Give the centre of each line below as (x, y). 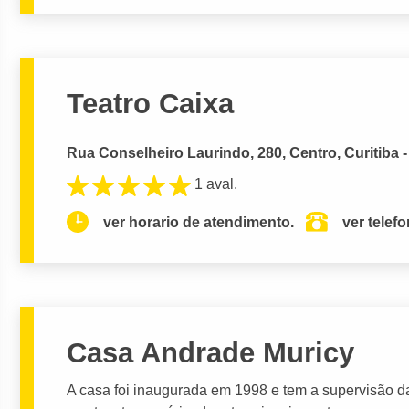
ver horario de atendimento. (199, 222)
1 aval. (216, 184)
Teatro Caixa (151, 104)
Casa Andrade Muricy (211, 352)
